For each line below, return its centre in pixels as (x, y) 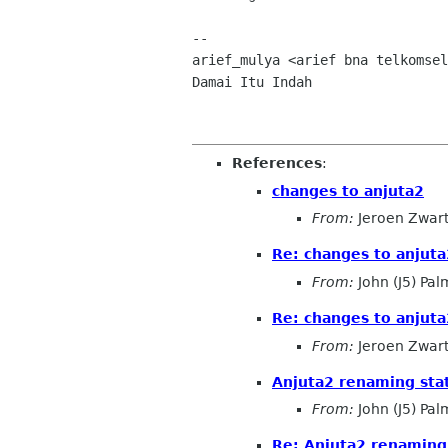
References (277, 163)
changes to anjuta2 (348, 190)
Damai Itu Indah (252, 82)
